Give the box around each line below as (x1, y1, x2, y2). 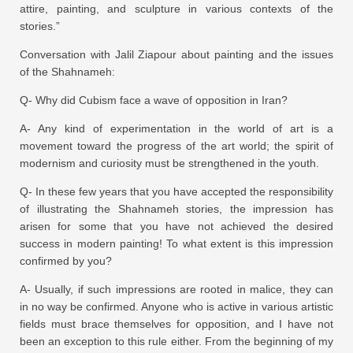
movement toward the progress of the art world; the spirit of (20, 139, 333, 152)
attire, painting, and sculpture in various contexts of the (20, 2, 333, 15)
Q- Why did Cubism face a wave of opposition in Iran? (20, 93, 288, 106)
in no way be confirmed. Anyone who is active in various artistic (20, 299, 333, 313)
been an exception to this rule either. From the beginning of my (20, 334, 333, 347)
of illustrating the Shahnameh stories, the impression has (20, 202, 333, 215)
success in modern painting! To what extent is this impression (20, 236, 333, 250)
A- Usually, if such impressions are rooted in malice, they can (20, 282, 333, 295)
